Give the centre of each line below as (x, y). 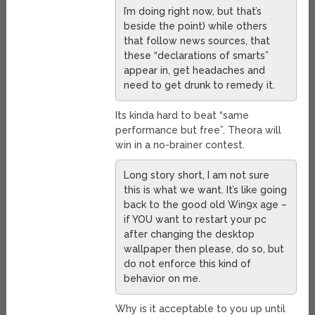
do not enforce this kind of (187, 264)
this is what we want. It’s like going (205, 190)
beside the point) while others (195, 26)
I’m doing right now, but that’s (192, 12)
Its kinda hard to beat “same (182, 116)
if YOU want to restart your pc (195, 220)
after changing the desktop (189, 234)
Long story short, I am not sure (196, 175)
